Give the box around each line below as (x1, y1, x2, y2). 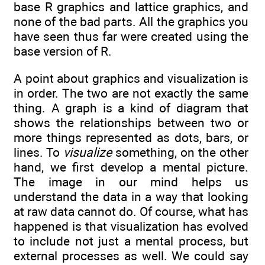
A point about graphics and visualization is (14, 71, 248, 86)
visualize (63, 145, 112, 160)
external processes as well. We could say (14, 248, 248, 263)
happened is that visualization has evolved (14, 219, 248, 234)
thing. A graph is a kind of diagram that (14, 101, 248, 115)
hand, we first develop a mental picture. (14, 160, 248, 174)
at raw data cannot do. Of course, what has (14, 204, 248, 219)
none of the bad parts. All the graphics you (14, 14, 248, 29)
